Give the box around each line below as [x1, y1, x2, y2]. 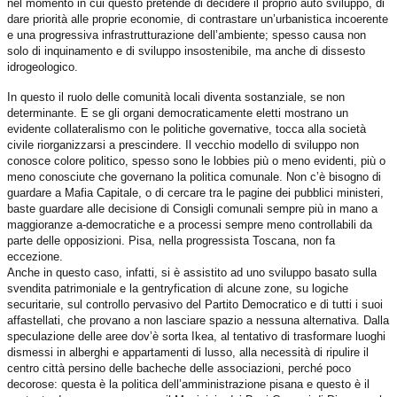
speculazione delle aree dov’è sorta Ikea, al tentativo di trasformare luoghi [7, 329, 385, 343]
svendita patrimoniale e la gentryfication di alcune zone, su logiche [7, 281, 348, 295]
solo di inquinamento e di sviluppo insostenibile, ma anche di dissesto [7, 43, 365, 58]
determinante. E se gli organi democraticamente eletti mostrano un [7, 105, 348, 120]
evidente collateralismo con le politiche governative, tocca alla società [7, 121, 366, 136]
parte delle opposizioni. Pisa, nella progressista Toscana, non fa [7, 233, 335, 247]
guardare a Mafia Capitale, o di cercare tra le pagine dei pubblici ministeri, [7, 185, 384, 199]
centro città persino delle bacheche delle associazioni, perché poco [7, 361, 351, 375]
